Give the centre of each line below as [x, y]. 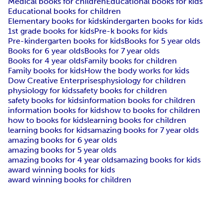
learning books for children [137, 120]
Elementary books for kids [55, 21]
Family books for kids [46, 71]
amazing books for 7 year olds [145, 130]
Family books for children [131, 61]
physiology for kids [42, 91]
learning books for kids [49, 130]
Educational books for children [64, 11]
